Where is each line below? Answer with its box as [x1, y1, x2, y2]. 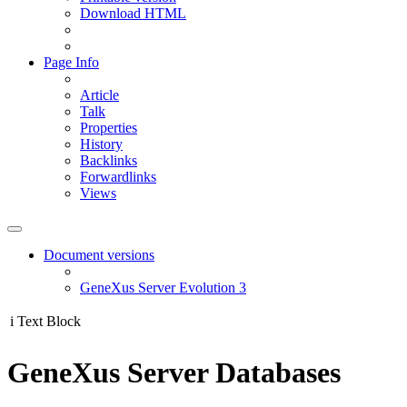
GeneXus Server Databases [7, 356, 341, 390]
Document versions [44, 247, 154, 263]
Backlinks [80, 153, 137, 168]
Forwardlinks [80, 169, 156, 184]
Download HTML [80, 5, 186, 21]
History [80, 136, 123, 152]
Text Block [17, 313, 81, 329]
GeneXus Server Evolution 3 [80, 280, 246, 295]
